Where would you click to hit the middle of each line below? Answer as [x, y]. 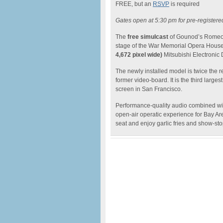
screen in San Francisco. [149, 89]
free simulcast [147, 37]
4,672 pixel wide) [139, 55]
